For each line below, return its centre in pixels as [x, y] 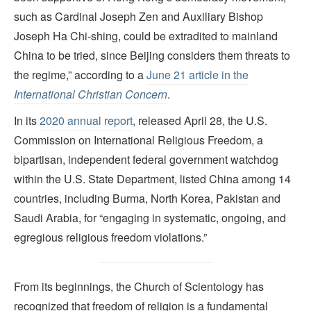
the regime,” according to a [80, 74]
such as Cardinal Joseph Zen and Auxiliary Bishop [138, 16]
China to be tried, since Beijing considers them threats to [152, 55]
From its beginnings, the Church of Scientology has [139, 287]
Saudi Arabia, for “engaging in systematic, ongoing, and [150, 217]
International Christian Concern [91, 94]
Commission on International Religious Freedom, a [138, 140]
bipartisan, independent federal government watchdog [146, 159]
